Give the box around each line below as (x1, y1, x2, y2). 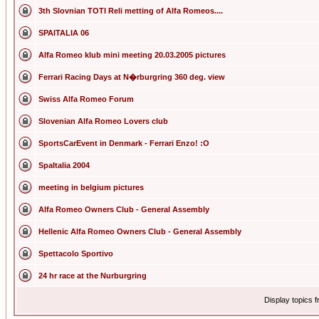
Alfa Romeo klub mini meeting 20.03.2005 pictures (38, 51, 226, 59)
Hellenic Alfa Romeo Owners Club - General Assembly (38, 227, 241, 236)
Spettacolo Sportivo (38, 249, 113, 258)
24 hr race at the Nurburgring (38, 271, 147, 280)
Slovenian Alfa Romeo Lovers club (38, 117, 168, 125)
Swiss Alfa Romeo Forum (38, 95, 134, 103)
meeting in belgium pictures (38, 183, 144, 192)
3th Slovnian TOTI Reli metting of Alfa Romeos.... (38, 6, 223, 15)
